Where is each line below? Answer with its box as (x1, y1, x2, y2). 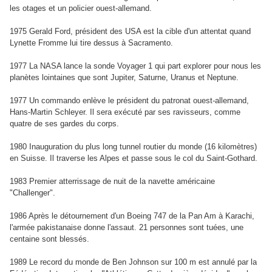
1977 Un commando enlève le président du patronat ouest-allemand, (10, 96, 249, 105)
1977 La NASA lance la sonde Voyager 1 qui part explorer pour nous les (10, 61, 261, 70)
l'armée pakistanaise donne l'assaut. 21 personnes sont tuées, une (10, 223, 243, 232)
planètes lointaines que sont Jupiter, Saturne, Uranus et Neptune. (10, 73, 239, 82)
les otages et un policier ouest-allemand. (10, 4, 152, 13)
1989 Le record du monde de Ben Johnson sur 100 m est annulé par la (10, 257, 257, 267)
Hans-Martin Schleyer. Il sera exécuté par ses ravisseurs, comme (10, 107, 240, 117)
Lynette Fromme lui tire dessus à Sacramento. (10, 38, 173, 47)
